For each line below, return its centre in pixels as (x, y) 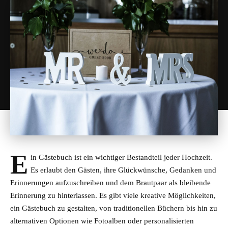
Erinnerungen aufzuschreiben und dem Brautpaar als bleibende (110, 183)
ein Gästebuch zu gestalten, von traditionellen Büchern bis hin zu (114, 208)
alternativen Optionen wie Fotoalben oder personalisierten (102, 221)
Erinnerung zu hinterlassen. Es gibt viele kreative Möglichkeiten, (113, 195)
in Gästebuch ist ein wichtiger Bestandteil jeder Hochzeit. (122, 157)
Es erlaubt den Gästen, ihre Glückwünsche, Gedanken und (124, 170)
